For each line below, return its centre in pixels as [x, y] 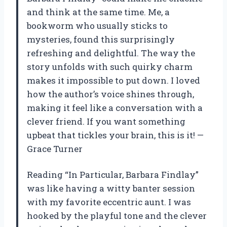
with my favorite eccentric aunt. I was [109, 202]
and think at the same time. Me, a [98, 12]
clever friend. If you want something [106, 121]
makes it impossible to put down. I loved [113, 80]
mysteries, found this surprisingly [101, 39]
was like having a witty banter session [111, 188]
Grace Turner [55, 148]
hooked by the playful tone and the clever [117, 215]
